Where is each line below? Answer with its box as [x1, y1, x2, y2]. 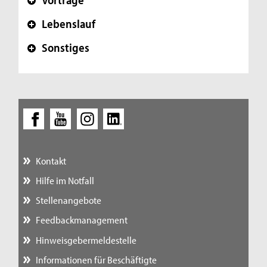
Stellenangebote [35, 194, 101, 207]
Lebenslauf [42, 15, 96, 31]
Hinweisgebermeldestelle [35, 233, 136, 246]
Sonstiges [42, 39, 90, 55]
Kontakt [35, 154, 66, 167]
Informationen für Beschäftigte [35, 253, 157, 266]
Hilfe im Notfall [35, 174, 94, 187]
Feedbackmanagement [35, 213, 128, 226]
